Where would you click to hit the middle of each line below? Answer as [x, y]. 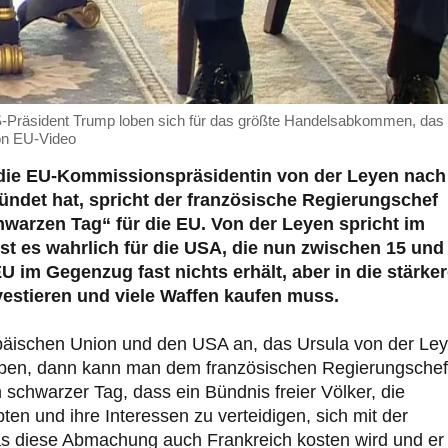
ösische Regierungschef [334, 199]
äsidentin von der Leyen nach [319, 175]
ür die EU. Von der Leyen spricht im [273, 223]
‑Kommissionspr [122, 175]
